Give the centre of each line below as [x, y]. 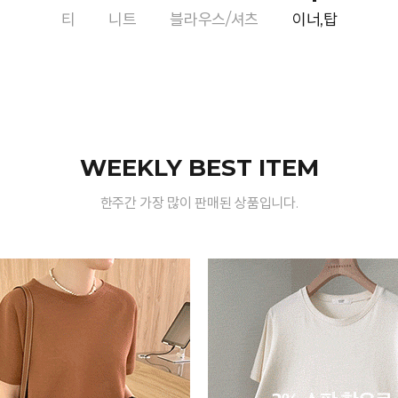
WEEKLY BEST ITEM [199, 168]
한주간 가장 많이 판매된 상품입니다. [199, 203]
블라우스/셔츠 [214, 20]
